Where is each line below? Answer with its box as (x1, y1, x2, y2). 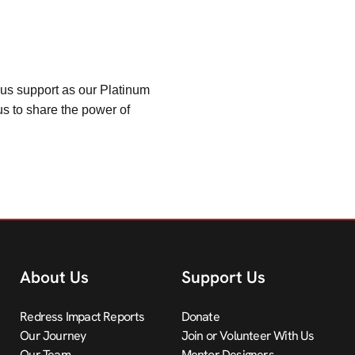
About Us (20, 266, 90, 288)
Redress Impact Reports (20, 308, 145, 325)
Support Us (181, 266, 265, 288)
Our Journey (20, 327, 86, 344)
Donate (181, 308, 219, 325)
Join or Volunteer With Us (181, 327, 315, 344)
